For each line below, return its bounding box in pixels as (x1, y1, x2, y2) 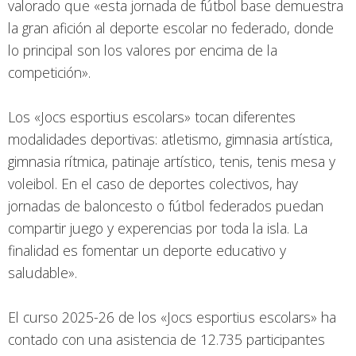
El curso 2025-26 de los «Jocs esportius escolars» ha (8, 307, 336, 327)
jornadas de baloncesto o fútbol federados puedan (8, 195, 323, 215)
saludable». (8, 262, 81, 282)
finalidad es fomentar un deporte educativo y (8, 240, 286, 260)
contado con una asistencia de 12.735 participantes (8, 329, 325, 349)
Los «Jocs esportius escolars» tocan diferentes (8, 106, 296, 126)
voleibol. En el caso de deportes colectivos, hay (8, 173, 298, 193)
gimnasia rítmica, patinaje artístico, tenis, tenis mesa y (8, 151, 335, 171)
